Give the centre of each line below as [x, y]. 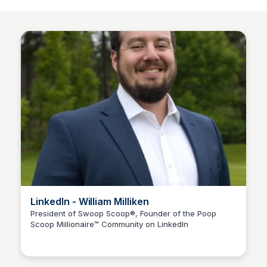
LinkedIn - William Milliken [90, 201]
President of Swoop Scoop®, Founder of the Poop [123, 213]
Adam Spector [86, 235]
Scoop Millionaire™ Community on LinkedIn [109, 224]
